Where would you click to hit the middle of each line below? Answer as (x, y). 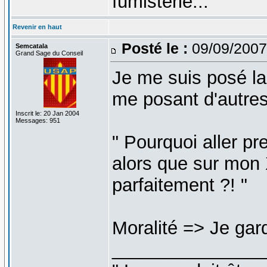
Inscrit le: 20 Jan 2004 (47, 113)
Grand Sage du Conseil (49, 53)
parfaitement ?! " (179, 185)
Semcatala (31, 46)
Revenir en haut (37, 27)
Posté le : (154, 48)
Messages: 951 (38, 120)
